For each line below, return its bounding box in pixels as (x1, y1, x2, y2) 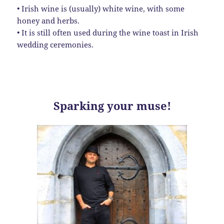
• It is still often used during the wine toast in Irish (17, 27, 199, 38)
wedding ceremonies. (17, 39, 94, 50)
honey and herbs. (17, 15, 80, 26)
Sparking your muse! (53, 98, 171, 113)
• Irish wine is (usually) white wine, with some (17, 3, 185, 14)
